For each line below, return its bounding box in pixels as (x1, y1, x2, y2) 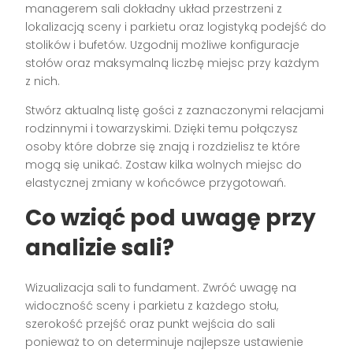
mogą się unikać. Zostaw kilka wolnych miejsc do (25, 156, 303, 173)
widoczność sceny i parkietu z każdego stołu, (25, 297, 279, 314)
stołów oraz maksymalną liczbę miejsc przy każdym (25, 54, 320, 71)
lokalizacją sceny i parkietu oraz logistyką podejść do (25, 18, 327, 35)
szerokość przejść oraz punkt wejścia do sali (25, 315, 276, 332)
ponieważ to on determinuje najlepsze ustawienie (25, 333, 304, 350)
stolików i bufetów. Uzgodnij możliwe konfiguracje (25, 36, 300, 53)
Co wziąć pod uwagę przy (25, 202, 317, 233)
